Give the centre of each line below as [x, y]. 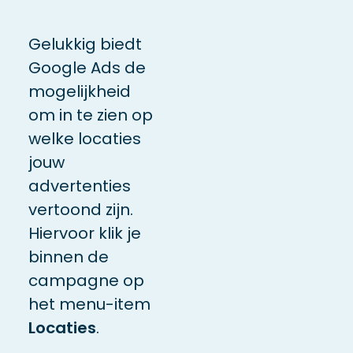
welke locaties [84, 138]
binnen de [68, 256]
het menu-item [89, 304]
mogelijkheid [79, 91]
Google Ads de [87, 67]
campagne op [86, 280]
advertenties [79, 186]
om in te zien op [90, 115]
